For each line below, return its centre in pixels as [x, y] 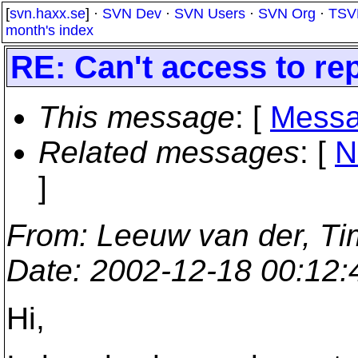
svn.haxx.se [48, 14]
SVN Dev [132, 14]
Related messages [169, 152]
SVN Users [210, 14]
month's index [50, 30]
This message [137, 117]
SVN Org [287, 14]
